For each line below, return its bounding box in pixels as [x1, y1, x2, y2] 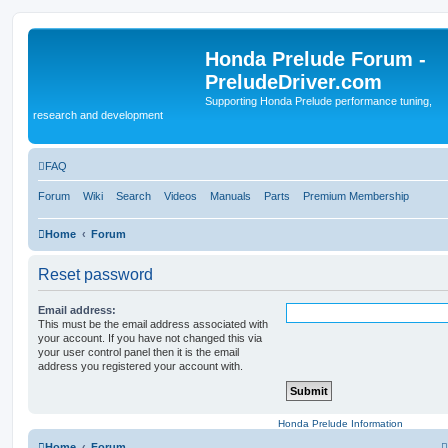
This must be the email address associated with [38, 317, 268, 330]
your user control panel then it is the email [38, 345, 239, 358]
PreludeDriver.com [205, 71, 382, 93]
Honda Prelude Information [278, 417, 403, 429]
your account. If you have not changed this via [38, 331, 262, 344]
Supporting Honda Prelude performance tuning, [205, 95, 432, 107]
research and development [33, 109, 163, 121]
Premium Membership [303, 189, 409, 202]
